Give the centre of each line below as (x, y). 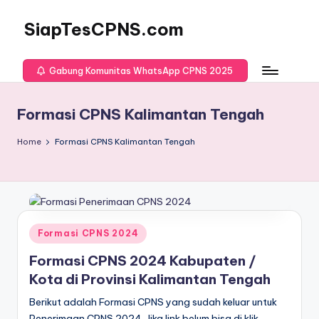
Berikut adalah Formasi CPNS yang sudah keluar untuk (153, 302)
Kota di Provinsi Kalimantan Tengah (150, 279)
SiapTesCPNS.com (104, 29)
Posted (45, 231)
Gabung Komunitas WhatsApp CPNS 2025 (140, 70)
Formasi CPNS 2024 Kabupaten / (142, 260)
